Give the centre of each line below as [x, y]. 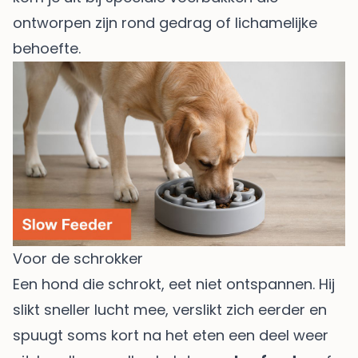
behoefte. [47, 49]
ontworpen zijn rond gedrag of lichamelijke [165, 23]
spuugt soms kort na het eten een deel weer [171, 336]
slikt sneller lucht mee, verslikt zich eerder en [170, 310]
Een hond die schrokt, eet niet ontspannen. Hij [174, 284]
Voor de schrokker [78, 259]
